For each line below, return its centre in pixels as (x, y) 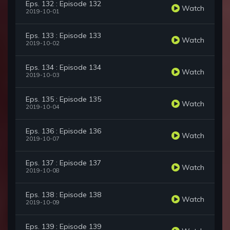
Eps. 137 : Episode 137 (63, 163)
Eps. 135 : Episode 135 (63, 99)
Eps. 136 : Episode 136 (63, 131)
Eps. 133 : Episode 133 (63, 36)
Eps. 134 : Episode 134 (63, 68)
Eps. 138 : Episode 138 (63, 195)
